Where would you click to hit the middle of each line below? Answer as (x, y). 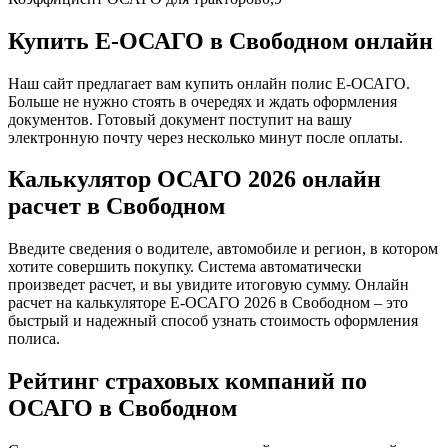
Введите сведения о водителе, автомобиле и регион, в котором (223, 249)
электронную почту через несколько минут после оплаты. (205, 137)
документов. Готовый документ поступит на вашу (180, 119)
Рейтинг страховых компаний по (187, 381)
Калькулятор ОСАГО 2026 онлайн (194, 179)
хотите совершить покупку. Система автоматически (185, 267)
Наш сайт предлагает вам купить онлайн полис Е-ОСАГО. (209, 83)
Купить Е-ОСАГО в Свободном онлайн (220, 40)
